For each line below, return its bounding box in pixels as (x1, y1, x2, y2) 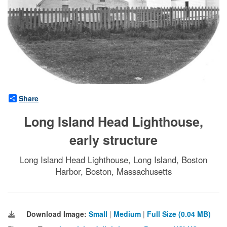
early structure (69, 130, 158, 149)
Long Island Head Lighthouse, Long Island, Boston (20, 153, 207, 166)
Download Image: (26, 208, 89, 219)
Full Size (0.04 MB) (147, 208, 211, 219)
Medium (113, 208, 141, 219)
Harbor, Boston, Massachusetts (55, 165, 172, 177)
